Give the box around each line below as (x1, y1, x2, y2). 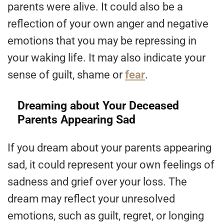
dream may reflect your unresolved (7, 192, 175, 205)
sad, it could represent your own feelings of (7, 158, 214, 171)
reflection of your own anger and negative (7, 17, 208, 30)
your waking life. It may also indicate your (7, 51, 205, 64)
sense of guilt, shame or (7, 68, 125, 81)
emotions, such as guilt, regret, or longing (7, 209, 204, 222)
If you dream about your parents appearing (7, 141, 211, 154)
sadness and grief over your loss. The (7, 175, 187, 188)
